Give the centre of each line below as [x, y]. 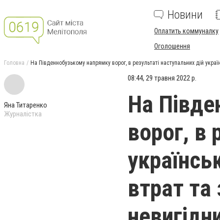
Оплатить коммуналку [186, 31]
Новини [185, 15]
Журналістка [23, 114]
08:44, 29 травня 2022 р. [162, 78]
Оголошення [172, 46]
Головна [14, 63]
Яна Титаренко [26, 105]
